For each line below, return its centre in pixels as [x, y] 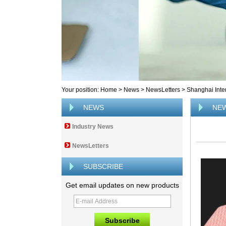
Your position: [81, 90]
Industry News [93, 127]
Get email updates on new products [122, 185]
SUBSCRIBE [103, 166]
